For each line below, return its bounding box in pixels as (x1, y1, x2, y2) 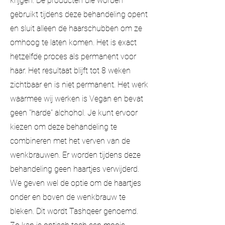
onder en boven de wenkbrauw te (10, 192, 126, 202)
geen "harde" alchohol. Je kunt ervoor (10, 107, 138, 118)
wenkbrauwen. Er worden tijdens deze (10, 150, 141, 160)
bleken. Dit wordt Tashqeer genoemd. (10, 206, 138, 216)
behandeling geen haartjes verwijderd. (10, 164, 139, 174)
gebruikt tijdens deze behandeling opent (10, 9, 148, 19)
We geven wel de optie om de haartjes (10, 178, 141, 188)
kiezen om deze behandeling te (10, 122, 117, 132)
